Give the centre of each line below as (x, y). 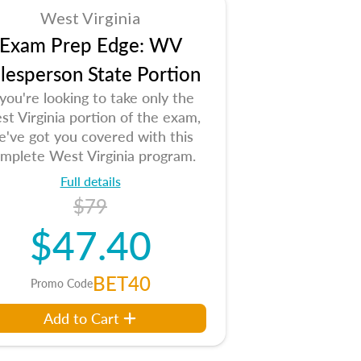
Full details (90, 181)
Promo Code (61, 283)
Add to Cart (81, 318)
